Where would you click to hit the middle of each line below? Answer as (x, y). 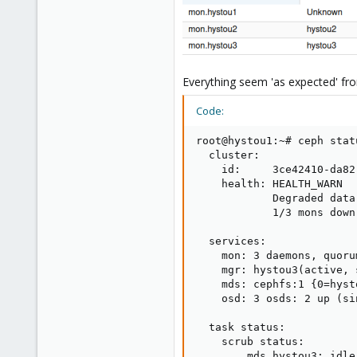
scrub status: (250, 341)
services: (231, 241)
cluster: (228, 155)
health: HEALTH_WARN (269, 184)
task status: (241, 327)
